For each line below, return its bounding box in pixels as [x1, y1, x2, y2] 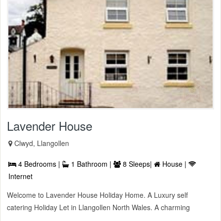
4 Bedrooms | [16, 158, 62, 169]
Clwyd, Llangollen [14, 138, 69, 148]
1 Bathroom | [69, 158, 113, 169]
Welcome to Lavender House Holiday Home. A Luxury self [7, 189, 188, 200]
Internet [8, 171, 33, 181]
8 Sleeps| [121, 158, 154, 169]
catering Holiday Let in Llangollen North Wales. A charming [7, 202, 190, 212]
